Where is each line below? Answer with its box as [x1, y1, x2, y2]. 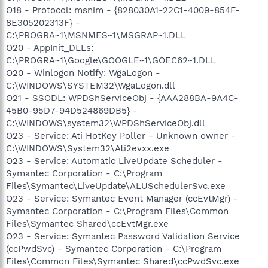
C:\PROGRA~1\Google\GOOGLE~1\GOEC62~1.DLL [6, 54, 216, 66]
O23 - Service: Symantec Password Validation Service [6, 230, 240, 242]
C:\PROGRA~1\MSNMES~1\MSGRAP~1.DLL [6, 29, 186, 41]
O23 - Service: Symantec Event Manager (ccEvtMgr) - [6, 193, 238, 204]
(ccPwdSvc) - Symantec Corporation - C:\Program [6, 243, 221, 254]
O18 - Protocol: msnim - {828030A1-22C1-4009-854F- [6, 4, 240, 16]
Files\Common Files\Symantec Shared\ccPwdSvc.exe [6, 255, 239, 267]
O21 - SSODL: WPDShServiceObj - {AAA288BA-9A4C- [6, 92, 239, 103]
